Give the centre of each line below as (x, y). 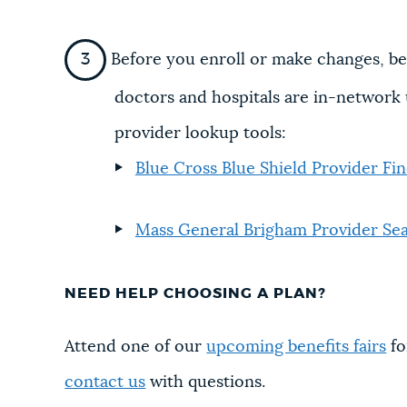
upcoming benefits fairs (297, 347)
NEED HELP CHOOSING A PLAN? (196, 294)
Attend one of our (136, 347)
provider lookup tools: (201, 133)
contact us (105, 383)
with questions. (206, 383)
